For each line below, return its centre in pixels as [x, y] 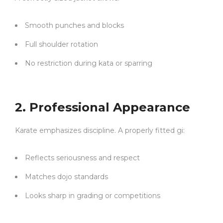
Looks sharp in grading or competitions [93, 196]
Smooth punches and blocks [74, 25]
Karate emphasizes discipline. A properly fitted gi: [100, 130]
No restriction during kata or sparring [89, 63]
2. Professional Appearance [103, 107]
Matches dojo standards [66, 177]
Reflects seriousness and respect [82, 158]
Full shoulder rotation [61, 44]
